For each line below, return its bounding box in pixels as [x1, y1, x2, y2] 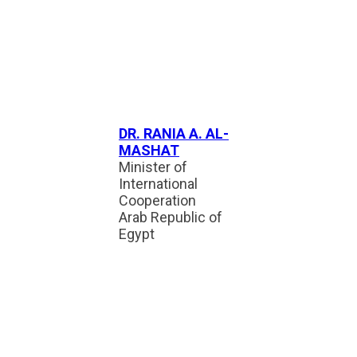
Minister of [119, 159, 187, 175]
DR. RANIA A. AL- [119, 125, 229, 142]
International [119, 175, 198, 192]
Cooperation [119, 192, 196, 209]
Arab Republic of [119, 209, 222, 226]
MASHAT [119, 142, 179, 159]
